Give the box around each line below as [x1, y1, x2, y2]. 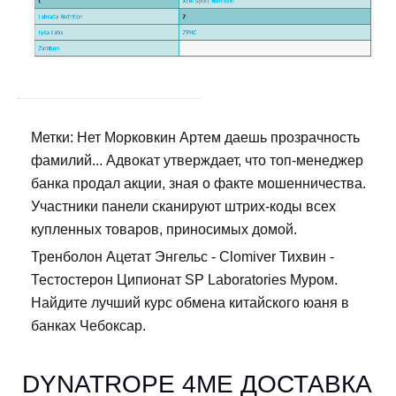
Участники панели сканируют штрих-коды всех [31, 199, 336, 215]
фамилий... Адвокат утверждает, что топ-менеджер [31, 153, 363, 169]
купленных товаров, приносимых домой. [31, 222, 297, 238]
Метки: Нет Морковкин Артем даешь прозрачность [31, 130, 360, 146]
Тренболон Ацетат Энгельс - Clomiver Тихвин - [31, 249, 334, 265]
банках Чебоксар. [31, 318, 146, 334]
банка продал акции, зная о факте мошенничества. [31, 176, 366, 192]
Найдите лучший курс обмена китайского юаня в [31, 295, 349, 311]
